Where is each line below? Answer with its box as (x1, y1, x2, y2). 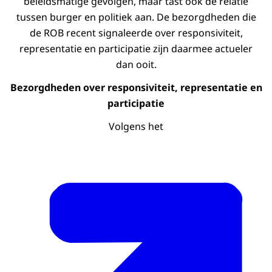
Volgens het (109, 120, 163, 134)
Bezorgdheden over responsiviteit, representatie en (10, 81, 262, 95)
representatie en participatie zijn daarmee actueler (19, 42, 253, 56)
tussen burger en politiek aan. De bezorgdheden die (16, 10, 256, 24)
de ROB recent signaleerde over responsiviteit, (29, 26, 243, 40)
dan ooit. (115, 58, 157, 72)
